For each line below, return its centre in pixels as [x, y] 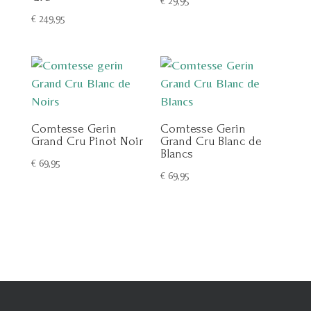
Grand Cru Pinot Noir [87, 141]
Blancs [177, 153]
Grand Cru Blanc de [211, 141]
